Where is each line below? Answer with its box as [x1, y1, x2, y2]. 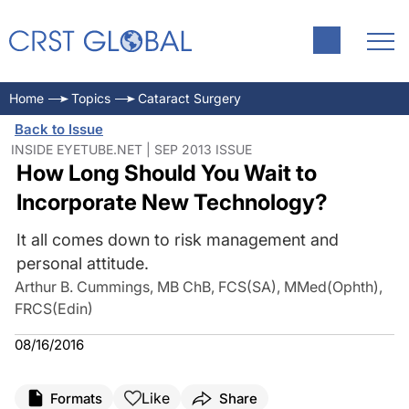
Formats [50, 389, 102, 407]
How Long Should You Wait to [16, 160, 317, 186]
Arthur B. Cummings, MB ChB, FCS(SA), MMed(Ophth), [15, 278, 383, 296]
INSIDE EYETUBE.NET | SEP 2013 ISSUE [11, 142, 252, 157]
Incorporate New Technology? [16, 189, 328, 215]
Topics [71, 90, 110, 106]
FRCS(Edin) [15, 299, 93, 318]
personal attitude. [16, 254, 149, 273]
